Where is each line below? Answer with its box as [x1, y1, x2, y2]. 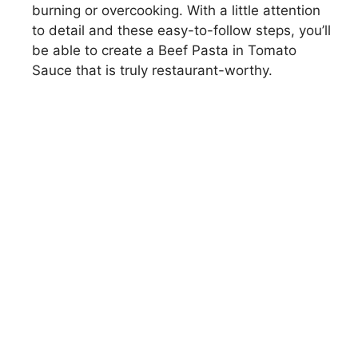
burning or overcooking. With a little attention [32, 2, 320, 19]
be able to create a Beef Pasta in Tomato [32, 42, 296, 59]
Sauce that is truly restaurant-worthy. [32, 62, 272, 79]
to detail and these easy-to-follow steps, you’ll [32, 22, 331, 39]
